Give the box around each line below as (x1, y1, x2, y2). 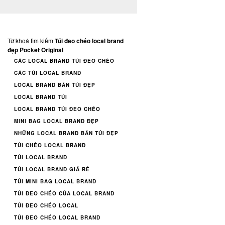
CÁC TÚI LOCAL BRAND (14, 69, 81, 76)
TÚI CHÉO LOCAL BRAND (14, 141, 86, 149)
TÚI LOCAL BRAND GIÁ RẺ (14, 165, 90, 173)
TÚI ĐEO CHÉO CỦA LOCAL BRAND (14, 189, 115, 197)
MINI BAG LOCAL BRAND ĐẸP (14, 117, 99, 125)
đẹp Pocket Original (8, 45, 63, 54)
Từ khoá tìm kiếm (8, 36, 55, 45)
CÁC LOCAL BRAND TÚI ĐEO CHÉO (14, 57, 115, 64)
